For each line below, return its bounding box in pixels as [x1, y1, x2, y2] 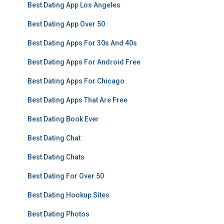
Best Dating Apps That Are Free [27, 96, 127, 104]
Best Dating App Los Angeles [27, 1, 120, 9]
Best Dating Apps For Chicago [27, 77, 124, 85]
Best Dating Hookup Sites [27, 191, 109, 199]
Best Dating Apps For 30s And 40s [27, 39, 137, 47]
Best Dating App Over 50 [27, 20, 105, 28]
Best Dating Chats [27, 153, 84, 161]
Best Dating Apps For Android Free [27, 58, 140, 66]
